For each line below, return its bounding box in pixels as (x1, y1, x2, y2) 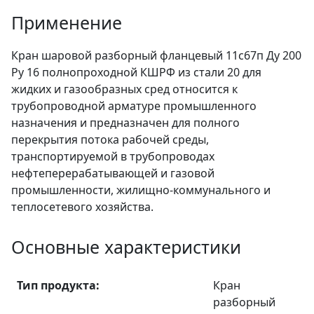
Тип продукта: (17, 278, 100, 293)
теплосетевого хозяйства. (11, 199, 153, 214)
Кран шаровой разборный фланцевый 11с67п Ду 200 (11, 48, 301, 63)
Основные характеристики (11, 235, 241, 259)
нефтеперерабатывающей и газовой (11, 165, 214, 181)
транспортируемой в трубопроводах (11, 149, 214, 164)
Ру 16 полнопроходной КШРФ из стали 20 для (11, 64, 261, 80)
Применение (11, 11, 122, 34)
